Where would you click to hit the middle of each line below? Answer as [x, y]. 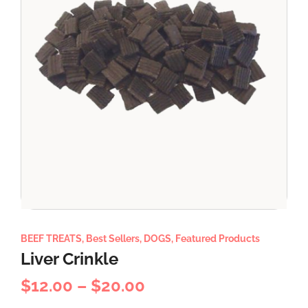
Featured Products [218, 238]
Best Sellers [113, 238]
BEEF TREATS [51, 238]
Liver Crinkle [69, 258]
